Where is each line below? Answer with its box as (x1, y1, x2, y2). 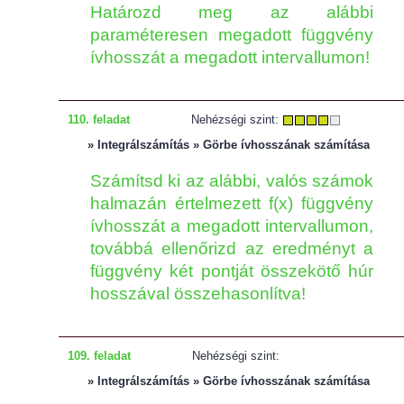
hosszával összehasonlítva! (90, 284, 306, 303)
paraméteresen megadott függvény (90, 25, 373, 44)
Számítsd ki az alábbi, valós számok (90, 171, 373, 190)
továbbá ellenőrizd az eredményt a (90, 239, 373, 258)
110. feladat (68, 113, 130, 126)
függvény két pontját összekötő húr (90, 262, 373, 280)
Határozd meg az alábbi (90, 3, 373, 22)
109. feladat (68, 349, 131, 363)
